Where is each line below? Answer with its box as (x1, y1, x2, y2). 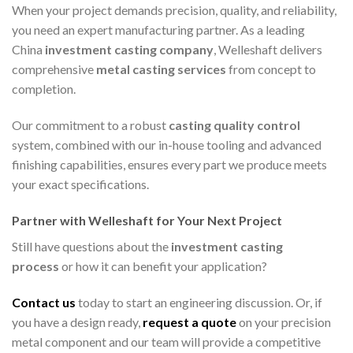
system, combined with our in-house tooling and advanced (12, 136, 321, 152)
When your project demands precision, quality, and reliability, (12, 2, 336, 18)
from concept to (229, 61, 316, 77)
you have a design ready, (12, 314, 143, 329)
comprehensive (12, 61, 96, 77)
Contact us (12, 294, 76, 310)
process (12, 258, 59, 273)
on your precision (239, 314, 331, 329)
